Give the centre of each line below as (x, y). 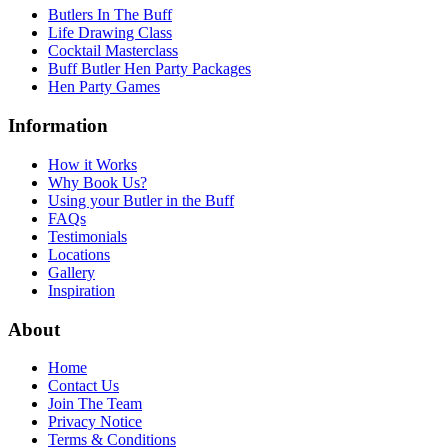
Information (58, 126)
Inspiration (81, 290)
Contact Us (83, 386)
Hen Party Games (104, 87)
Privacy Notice (95, 422)
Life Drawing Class (110, 33)
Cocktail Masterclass (113, 51)
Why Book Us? (97, 182)
